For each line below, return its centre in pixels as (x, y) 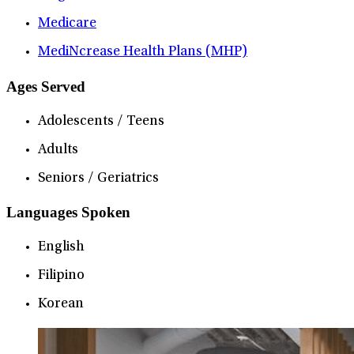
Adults (58, 150)
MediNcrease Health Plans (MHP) (143, 53)
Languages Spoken (68, 213)
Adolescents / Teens (101, 121)
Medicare (67, 24)
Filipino (61, 276)
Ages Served (46, 86)
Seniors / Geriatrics (98, 178)
